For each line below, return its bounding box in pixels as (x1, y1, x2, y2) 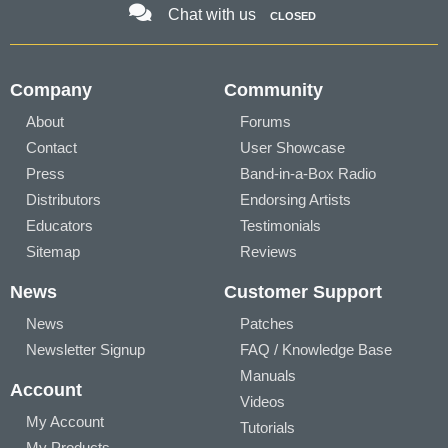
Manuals (240, 367, 296, 384)
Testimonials (240, 217, 321, 234)
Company (10, 80, 92, 100)
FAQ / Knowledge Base (240, 341, 392, 358)
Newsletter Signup (26, 341, 145, 358)
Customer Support (224, 282, 382, 302)
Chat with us (167, 6, 256, 23)
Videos (240, 393, 285, 410)
